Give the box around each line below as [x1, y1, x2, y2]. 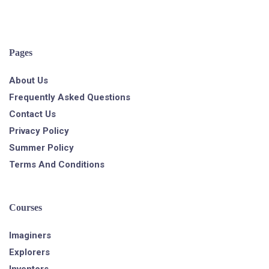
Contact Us [9, 109, 56, 119]
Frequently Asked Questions [9, 92, 130, 103]
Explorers [9, 247, 50, 258]
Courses [9, 202, 42, 213]
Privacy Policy [9, 125, 69, 136]
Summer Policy [9, 142, 74, 153]
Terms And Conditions [9, 159, 104, 170]
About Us [9, 75, 48, 86]
